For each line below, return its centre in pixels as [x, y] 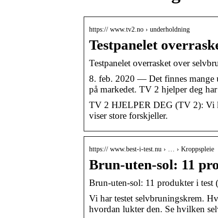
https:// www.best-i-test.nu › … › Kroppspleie [152, 149]
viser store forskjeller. [128, 115]
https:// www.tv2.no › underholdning [139, 29]
